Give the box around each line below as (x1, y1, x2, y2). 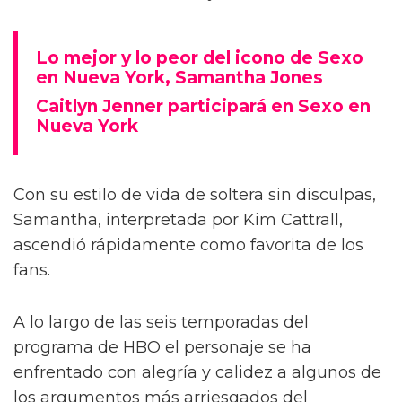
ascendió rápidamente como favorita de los (13, 235, 363, 256)
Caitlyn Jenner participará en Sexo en (36, 96, 371, 118)
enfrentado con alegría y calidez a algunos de (13, 363, 381, 383)
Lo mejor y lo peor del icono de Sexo (36, 48, 363, 69)
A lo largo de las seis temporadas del (13, 312, 309, 333)
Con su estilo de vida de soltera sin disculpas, (13, 185, 376, 205)
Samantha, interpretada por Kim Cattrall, (13, 210, 343, 231)
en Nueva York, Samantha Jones (36, 67, 323, 89)
